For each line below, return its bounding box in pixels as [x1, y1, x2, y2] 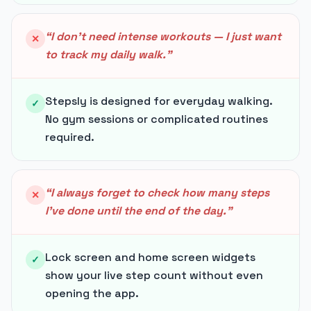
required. [45, 130, 94, 144]
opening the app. [45, 286, 139, 301]
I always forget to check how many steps [51, 185, 269, 200]
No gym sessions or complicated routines [45, 112, 268, 126]
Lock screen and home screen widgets [45, 250, 255, 264]
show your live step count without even [45, 268, 263, 283]
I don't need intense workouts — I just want [51, 29, 281, 44]
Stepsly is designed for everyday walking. [45, 94, 272, 108]
